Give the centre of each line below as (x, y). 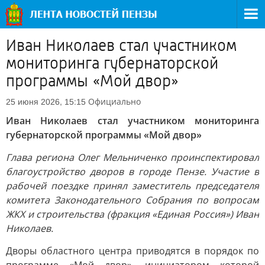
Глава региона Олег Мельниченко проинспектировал (132, 157)
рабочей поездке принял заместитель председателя (132, 186)
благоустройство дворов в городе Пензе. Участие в (132, 172)
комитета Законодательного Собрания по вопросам (132, 200)
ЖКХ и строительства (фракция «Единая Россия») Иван (132, 214)
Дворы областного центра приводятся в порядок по (132, 251)
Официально (114, 101)
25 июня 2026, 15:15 (46, 102)
